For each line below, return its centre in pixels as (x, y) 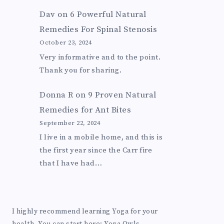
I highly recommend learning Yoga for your (85, 211)
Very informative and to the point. (100, 57)
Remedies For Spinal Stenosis (98, 30)
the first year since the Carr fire (96, 150)
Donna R (56, 95)
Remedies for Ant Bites (85, 110)
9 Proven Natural (122, 95)
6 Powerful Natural (108, 15)
